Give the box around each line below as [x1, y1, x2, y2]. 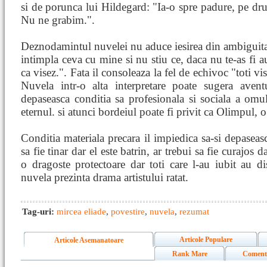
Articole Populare [179, 235, 232, 244]
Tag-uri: [22, 207, 57, 216]
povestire [111, 207, 145, 216]
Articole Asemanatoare [54, 236, 123, 244]
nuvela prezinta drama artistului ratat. [21, 171, 188, 184]
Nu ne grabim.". [21, 14, 95, 26]
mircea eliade [57, 207, 106, 216]
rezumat [179, 207, 209, 216]
